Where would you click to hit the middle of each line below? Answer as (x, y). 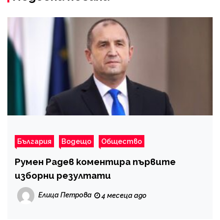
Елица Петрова (65, 195)
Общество (122, 141)
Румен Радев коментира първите (95, 161)
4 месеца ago (123, 195)
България (34, 141)
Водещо (76, 141)
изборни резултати (63, 175)
